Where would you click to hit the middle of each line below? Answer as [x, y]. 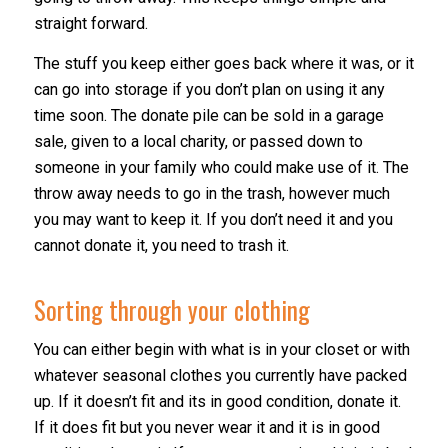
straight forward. [90, 24]
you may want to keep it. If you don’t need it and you [213, 219]
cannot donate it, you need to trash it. [161, 245]
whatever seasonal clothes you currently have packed [220, 375]
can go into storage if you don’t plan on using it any [209, 89]
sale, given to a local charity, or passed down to [198, 141]
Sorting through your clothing [171, 310]
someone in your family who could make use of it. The [221, 167]
